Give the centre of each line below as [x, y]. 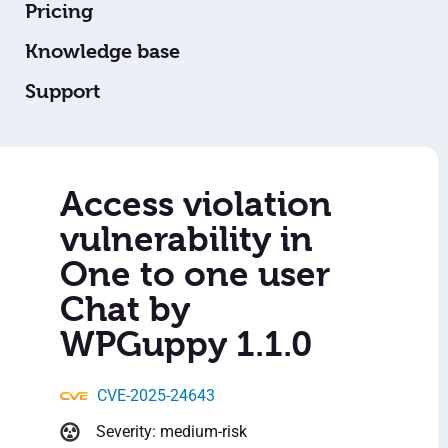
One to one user [195, 274]
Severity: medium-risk [171, 432]
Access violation [196, 204]
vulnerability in [186, 239]
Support [62, 92]
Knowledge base [102, 52]
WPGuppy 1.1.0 [186, 344]
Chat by [125, 309]
